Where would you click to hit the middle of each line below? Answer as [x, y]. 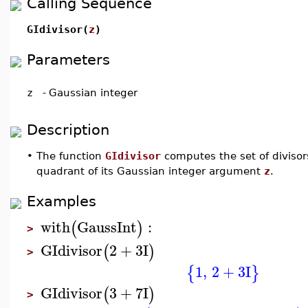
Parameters [68, 59]
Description [68, 130]
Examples [62, 201]
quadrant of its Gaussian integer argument [150, 171]
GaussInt [107, 227]
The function [71, 156]
